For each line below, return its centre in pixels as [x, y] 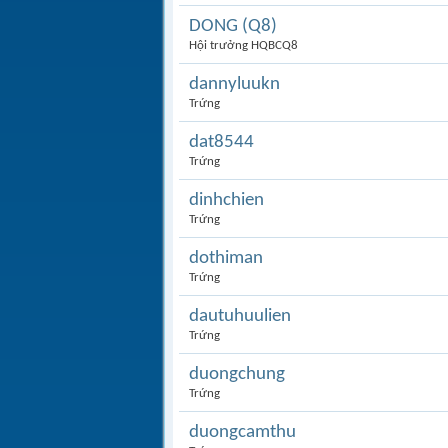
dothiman [226, 258]
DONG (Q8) [233, 26]
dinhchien [226, 200]
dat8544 [221, 142]
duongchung [237, 374]
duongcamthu [242, 432]
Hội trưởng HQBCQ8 [243, 45]
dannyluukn [234, 84]
